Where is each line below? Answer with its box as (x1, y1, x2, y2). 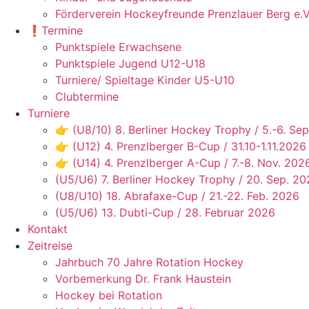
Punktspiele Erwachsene (55, 40, 181, 54)
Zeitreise (28, 239, 72, 252)
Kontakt (28, 222, 68, 236)
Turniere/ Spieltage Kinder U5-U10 (55, 73, 235, 87)
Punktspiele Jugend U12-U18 (55, 57, 206, 70)
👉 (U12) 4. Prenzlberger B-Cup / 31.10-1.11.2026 (55, 139, 306, 153)
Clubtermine (55, 90, 119, 103)
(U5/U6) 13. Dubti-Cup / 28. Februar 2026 (55, 206, 275, 219)
